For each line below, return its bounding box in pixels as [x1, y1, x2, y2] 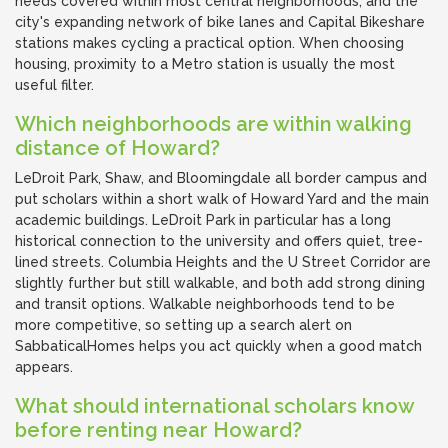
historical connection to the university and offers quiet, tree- [15, 233, 423, 249]
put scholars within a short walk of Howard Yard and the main [15, 191, 429, 207]
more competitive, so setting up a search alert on [15, 317, 352, 333]
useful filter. [15, 77, 94, 93]
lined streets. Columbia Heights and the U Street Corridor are [15, 254, 431, 270]
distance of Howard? [15, 136, 220, 160]
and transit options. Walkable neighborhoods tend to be [15, 296, 395, 312]
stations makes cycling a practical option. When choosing [15, 35, 404, 51]
